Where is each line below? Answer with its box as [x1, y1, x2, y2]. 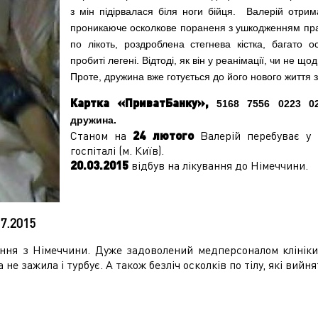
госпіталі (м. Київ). [70, 143, 164, 158]
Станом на [70, 128, 133, 143]
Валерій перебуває [199, 128, 307, 143]
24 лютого [133, 128, 200, 143]
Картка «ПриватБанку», [70, 95, 217, 110]
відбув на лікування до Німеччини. [128, 158, 308, 172]
